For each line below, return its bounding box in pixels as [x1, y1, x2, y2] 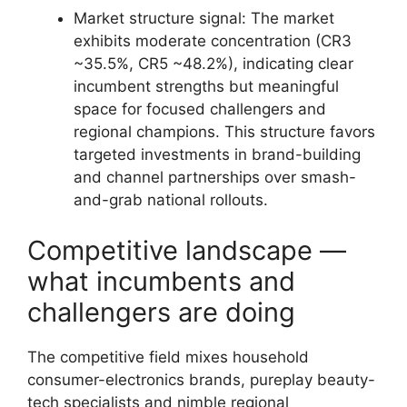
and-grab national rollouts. [74, 191, 268, 209]
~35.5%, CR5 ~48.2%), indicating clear [74, 55, 353, 73]
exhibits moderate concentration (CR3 [74, 32, 352, 50]
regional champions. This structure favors [74, 123, 375, 141]
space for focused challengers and [74, 100, 326, 118]
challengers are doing [27, 295, 295, 328]
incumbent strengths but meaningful [74, 77, 339, 95]
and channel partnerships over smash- [74, 168, 356, 186]
